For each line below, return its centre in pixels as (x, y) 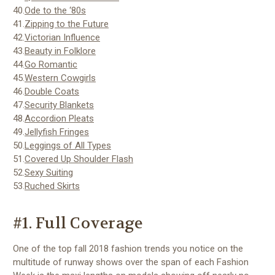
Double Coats (52, 91)
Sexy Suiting (49, 172)
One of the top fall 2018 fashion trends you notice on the (128, 248)
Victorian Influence (62, 37)
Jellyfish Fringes (57, 132)
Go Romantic (51, 64)
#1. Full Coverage (78, 223)
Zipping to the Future (67, 24)
